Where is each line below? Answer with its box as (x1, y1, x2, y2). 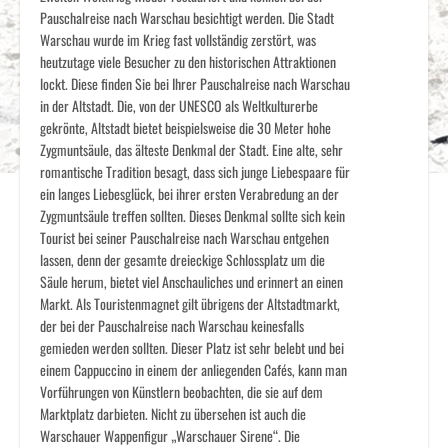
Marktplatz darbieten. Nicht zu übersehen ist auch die (40, 403, 306, 425)
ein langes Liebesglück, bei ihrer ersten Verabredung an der (40, 183, 339, 205)
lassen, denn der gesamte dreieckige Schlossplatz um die (40, 249, 325, 271)
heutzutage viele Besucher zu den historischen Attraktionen (40, 51, 336, 73)
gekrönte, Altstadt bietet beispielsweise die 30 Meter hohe (40, 117, 331, 139)
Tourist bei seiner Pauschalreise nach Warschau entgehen (40, 227, 329, 249)
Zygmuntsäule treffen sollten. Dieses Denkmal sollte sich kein (40, 205, 345, 227)
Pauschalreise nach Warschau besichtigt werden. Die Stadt (40, 7, 334, 29)
